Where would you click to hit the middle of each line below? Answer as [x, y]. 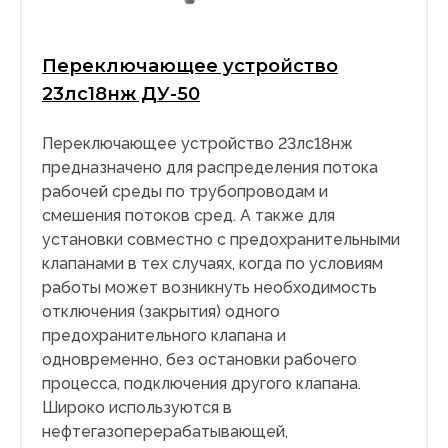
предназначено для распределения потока [210, 168]
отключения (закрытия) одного [161, 312]
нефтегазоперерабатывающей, [165, 432]
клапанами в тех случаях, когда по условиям [212, 264]
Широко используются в [137, 408]
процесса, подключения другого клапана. [201, 384]
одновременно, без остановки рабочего [199, 360]
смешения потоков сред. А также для [188, 216]
